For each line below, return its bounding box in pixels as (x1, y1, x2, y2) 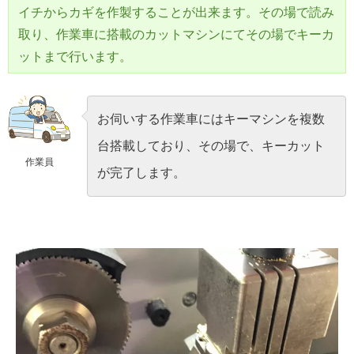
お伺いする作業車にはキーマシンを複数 (97, 111, 325, 126)
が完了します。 (97, 165, 186, 179)
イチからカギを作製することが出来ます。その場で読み (18, 5, 334, 19)
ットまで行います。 (18, 49, 132, 63)
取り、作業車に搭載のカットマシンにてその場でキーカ (18, 27, 334, 41)
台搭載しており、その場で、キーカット (97, 138, 325, 153)
